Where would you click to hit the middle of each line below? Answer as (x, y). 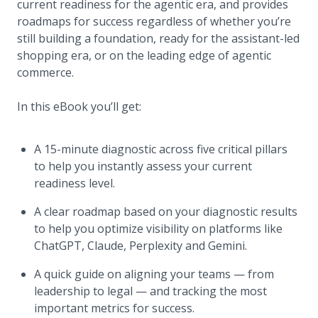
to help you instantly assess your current (143, 166)
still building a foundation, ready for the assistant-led (158, 38)
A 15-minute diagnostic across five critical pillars (161, 149)
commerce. (45, 72)
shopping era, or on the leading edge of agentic (144, 55)
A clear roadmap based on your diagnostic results (166, 211)
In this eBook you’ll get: (79, 106)
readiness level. (75, 183)
